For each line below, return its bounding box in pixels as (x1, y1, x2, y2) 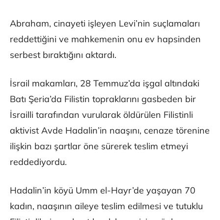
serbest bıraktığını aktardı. (10, 49, 116, 61)
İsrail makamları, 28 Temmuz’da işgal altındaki (10, 78, 199, 89)
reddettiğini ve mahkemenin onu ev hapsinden (10, 33, 201, 45)
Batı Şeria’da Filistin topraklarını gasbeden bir (10, 93, 196, 105)
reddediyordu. (10, 156, 67, 168)
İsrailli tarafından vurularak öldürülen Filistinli (10, 109, 193, 121)
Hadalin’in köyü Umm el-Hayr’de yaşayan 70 (10, 185, 195, 196)
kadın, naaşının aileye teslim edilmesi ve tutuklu (10, 200, 203, 212)
